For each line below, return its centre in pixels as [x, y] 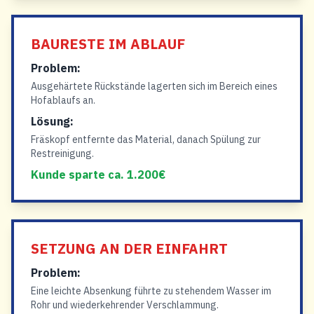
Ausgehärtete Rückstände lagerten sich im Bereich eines [154, 86]
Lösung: [52, 121]
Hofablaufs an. [63, 100]
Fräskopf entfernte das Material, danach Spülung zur [146, 139]
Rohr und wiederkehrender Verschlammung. [125, 305]
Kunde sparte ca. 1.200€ [98, 175]
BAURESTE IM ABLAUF [108, 44]
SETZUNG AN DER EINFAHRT [129, 248]
